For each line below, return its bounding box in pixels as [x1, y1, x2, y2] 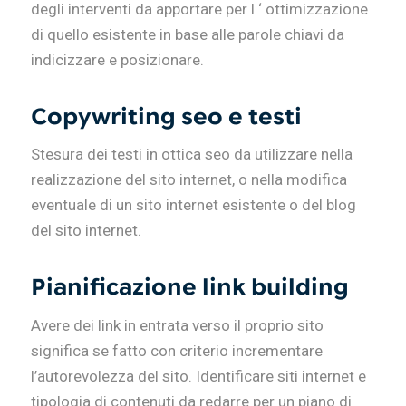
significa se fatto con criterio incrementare [30, 341, 323, 360]
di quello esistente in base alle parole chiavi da [30, 24, 344, 43]
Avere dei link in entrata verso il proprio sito [30, 315, 324, 334]
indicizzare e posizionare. [30, 50, 204, 69]
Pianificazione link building [30, 274, 349, 302]
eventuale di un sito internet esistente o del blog [30, 196, 356, 215]
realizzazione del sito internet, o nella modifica [30, 170, 347, 189]
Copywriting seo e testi [30, 102, 302, 130]
